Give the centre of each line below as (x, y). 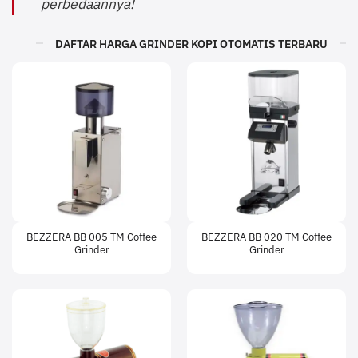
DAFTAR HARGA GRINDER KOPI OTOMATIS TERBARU (191, 43)
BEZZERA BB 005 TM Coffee (91, 237)
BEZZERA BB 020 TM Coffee (267, 237)
